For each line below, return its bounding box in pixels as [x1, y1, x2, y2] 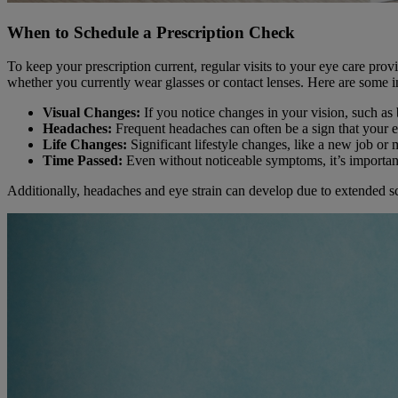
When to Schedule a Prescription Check [7, 22, 295, 42]
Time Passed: [43, 153, 123, 169]
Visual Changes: [43, 105, 140, 121]
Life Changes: [43, 137, 127, 153]
